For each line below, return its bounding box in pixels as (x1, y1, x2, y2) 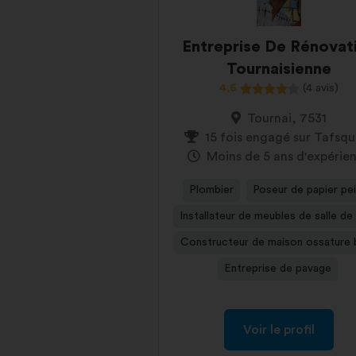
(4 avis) (303, 83, 339, 94)
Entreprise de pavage (223, 263, 331, 274)
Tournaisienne (226, 61, 332, 77)
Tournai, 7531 (247, 112, 327, 125)
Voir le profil (243, 323, 315, 336)
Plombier (188, 184, 234, 195)
